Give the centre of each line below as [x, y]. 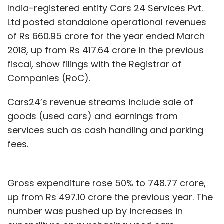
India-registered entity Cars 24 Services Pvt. [105, 8]
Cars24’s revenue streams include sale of [100, 102]
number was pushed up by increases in [95, 211]
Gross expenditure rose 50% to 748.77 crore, [107, 183]
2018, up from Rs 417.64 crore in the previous [106, 50]
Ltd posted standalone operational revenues [107, 22]
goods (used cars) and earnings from [93, 116]
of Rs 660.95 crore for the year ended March [106, 36]
